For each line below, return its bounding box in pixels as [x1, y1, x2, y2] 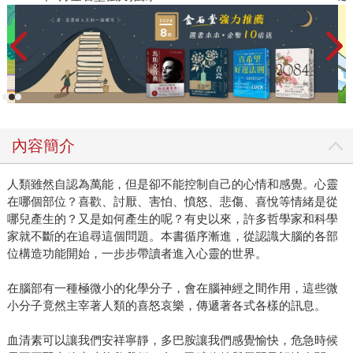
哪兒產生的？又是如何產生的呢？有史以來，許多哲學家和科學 [6, 212, 338, 226]
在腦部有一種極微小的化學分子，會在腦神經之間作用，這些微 [6, 281, 338, 295]
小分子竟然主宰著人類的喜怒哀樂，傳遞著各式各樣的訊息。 [6, 299, 326, 313]
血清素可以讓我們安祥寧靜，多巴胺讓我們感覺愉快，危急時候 [6, 333, 338, 347]
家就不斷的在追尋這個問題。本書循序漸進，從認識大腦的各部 [6, 229, 338, 243]
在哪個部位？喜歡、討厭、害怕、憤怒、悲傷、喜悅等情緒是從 [6, 195, 338, 209]
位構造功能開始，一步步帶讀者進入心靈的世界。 [6, 247, 267, 261]
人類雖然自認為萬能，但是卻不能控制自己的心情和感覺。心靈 [6, 177, 338, 191]
